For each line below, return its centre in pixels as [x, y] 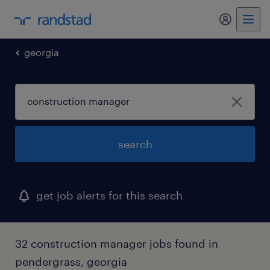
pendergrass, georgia [71, 262]
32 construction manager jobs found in [117, 243]
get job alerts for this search [109, 195]
